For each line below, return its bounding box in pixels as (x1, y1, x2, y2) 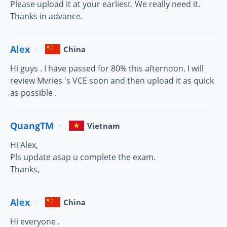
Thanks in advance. (10, 11, 83, 22)
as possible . (10, 87, 57, 98)
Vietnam (87, 121, 120, 131)
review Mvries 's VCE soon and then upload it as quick (10, 75, 214, 86)
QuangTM (10, 119, 54, 132)
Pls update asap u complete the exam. (10, 152, 156, 163)
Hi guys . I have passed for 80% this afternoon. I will (10, 63, 204, 74)
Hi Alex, (10, 139, 38, 150)
